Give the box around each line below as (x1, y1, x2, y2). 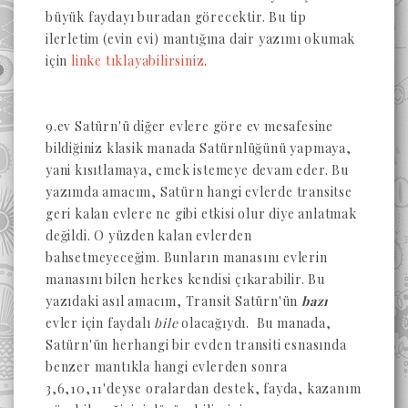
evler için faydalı (46, 314, 155, 331)
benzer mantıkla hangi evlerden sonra (46, 358, 288, 375)
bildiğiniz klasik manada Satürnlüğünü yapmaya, (46, 139, 352, 157)
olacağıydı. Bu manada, (181, 314, 331, 331)
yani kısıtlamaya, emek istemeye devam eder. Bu (46, 161, 349, 178)
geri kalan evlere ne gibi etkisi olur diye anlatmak (46, 205, 357, 222)
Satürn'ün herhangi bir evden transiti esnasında (46, 336, 347, 353)
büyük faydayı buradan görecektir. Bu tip (46, 8, 308, 25)
